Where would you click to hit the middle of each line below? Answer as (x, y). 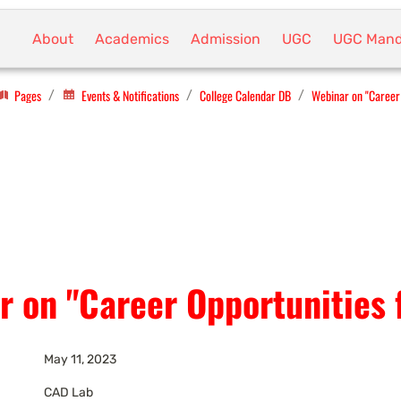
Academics (132, 38)
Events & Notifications (130, 95)
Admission (225, 38)
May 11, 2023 (80, 359)
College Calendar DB (245, 95)
